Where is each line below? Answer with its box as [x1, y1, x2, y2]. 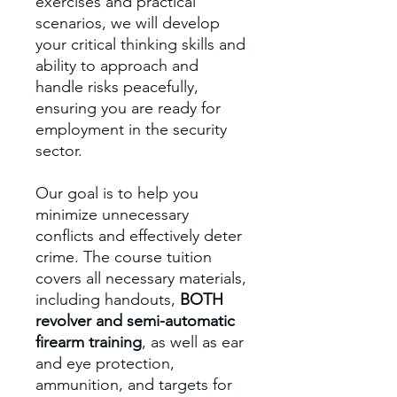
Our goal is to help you [35, 183, 198, 203]
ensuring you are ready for [35, 97, 221, 118]
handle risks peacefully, [35, 76, 198, 97]
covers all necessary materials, [35, 268, 246, 288]
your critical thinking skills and [35, 34, 245, 54]
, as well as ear [142, 331, 244, 352]
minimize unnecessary [35, 204, 189, 224]
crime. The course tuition [35, 246, 212, 267]
